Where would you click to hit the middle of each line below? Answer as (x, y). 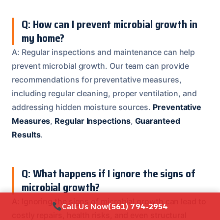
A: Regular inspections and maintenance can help (104, 52)
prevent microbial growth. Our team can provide (101, 66)
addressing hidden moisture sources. (82, 107)
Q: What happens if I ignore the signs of (109, 173)
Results (26, 134)
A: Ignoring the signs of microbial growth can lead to (109, 201)
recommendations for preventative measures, (97, 79)
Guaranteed (157, 121)
